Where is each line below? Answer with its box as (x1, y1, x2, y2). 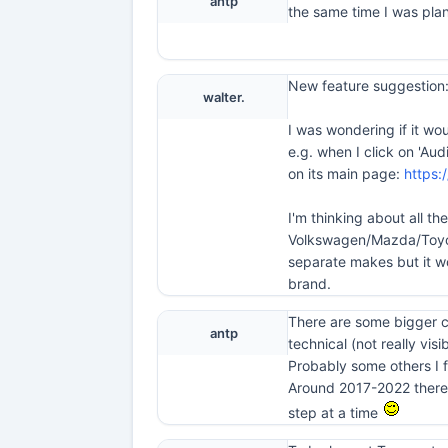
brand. (288, 275, 331, 292)
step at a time (288, 404, 382, 421)
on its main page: (288, 165, 404, 182)
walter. (202, 89, 245, 105)
